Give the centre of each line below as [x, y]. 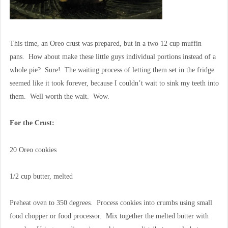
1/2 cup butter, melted [41, 176]
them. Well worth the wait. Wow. [59, 97]
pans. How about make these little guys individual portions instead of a [112, 57]
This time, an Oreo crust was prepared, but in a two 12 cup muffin [105, 44]
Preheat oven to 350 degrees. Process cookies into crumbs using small [111, 203]
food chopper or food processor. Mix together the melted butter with [109, 216]
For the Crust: [32, 123]
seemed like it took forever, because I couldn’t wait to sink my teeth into [114, 83]
